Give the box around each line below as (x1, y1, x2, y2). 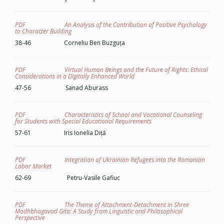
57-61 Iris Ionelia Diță (15, 128, 106, 137)
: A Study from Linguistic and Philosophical (70, 207, 182, 215)
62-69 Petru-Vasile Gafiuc (15, 173, 120, 182)
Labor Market (15, 162, 51, 170)
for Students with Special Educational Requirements (15, 117, 151, 125)
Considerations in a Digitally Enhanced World (15, 72, 134, 80)
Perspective (15, 213, 45, 222)
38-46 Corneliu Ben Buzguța (15, 38, 125, 47)
